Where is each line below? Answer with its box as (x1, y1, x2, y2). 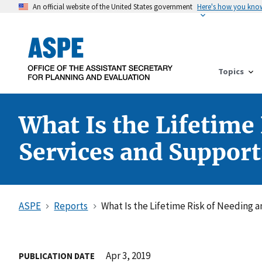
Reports (54, 199, 88, 212)
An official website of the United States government (33, 2, 192, 11)
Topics (218, 65, 244, 77)
